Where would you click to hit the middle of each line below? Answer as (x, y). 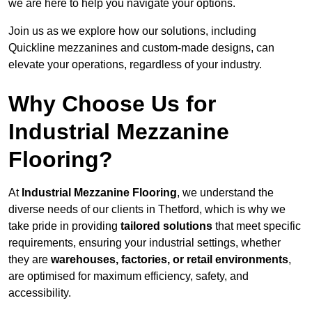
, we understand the (225, 193)
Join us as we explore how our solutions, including (132, 31)
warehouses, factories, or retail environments (170, 260)
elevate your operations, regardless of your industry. (135, 65)
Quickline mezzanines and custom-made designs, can (141, 48)
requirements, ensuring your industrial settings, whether (145, 243)
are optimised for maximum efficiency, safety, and (128, 276)
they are (30, 260)
